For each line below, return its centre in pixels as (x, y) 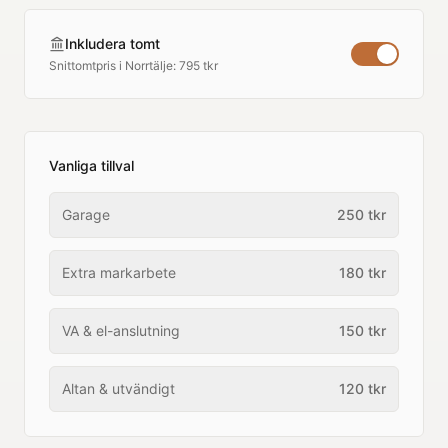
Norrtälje (149, 65)
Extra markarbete (119, 272)
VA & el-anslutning (121, 330)
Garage (86, 214)
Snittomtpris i (87, 65)
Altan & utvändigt (118, 388)
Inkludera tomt (112, 43)
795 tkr (198, 65)
